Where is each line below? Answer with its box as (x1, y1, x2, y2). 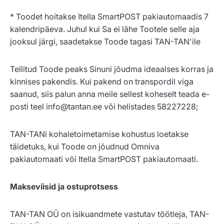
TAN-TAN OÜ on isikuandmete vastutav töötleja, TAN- (10, 209, 209, 219)
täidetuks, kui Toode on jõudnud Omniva (10, 141, 159, 152)
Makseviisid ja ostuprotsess (10, 181, 118, 192)
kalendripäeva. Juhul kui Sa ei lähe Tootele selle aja (10, 24, 199, 34)
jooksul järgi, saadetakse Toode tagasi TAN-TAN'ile (10, 36, 200, 47)
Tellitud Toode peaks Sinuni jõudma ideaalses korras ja (10, 64, 213, 74)
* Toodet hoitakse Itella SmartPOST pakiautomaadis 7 (10, 11, 208, 22)
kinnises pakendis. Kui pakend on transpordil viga (10, 76, 193, 87)
